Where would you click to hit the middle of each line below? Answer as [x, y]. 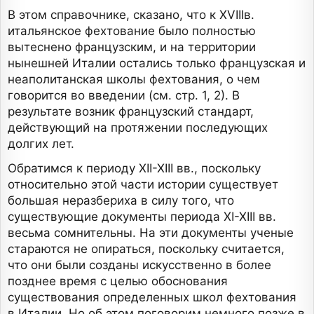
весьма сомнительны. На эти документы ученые [151, 233]
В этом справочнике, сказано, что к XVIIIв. [131, 15]
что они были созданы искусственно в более [139, 265]
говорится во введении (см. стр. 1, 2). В [124, 96]
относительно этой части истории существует [143, 185]
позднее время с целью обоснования [118, 281]
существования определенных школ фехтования [152, 298]
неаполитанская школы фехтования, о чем [134, 80]
